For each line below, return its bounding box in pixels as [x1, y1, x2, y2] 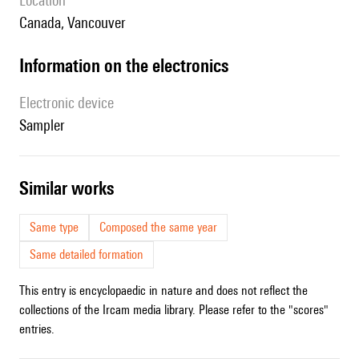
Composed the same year [99, 220, 217, 236]
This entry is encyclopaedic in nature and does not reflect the [19, 283, 308, 299]
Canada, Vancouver [27, 14, 126, 32]
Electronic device [26, 94, 114, 112]
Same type [30, 220, 79, 236]
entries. [19, 321, 54, 337]
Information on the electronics [24, 54, 228, 77]
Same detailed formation [30, 247, 143, 263]
